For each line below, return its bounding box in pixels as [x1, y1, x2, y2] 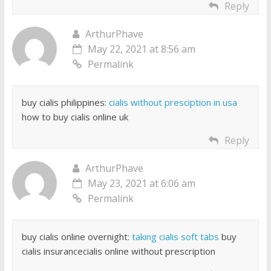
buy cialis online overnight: [21, 230, 132, 243]
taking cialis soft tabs [131, 230, 219, 243]
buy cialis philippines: [21, 96, 109, 109]
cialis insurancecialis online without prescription [21, 245, 215, 258]
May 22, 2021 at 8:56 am [87, 42, 195, 56]
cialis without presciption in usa [108, 96, 237, 109]
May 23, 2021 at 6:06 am [87, 177, 195, 191]
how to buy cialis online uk [21, 111, 128, 123]
